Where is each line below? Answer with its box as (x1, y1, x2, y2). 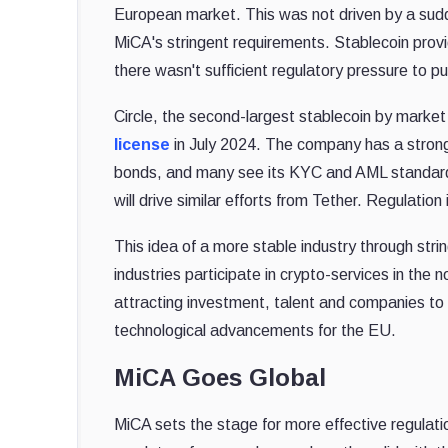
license (114, 135, 170, 153)
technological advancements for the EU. (114, 321, 396, 339)
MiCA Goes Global (114, 363, 326, 391)
